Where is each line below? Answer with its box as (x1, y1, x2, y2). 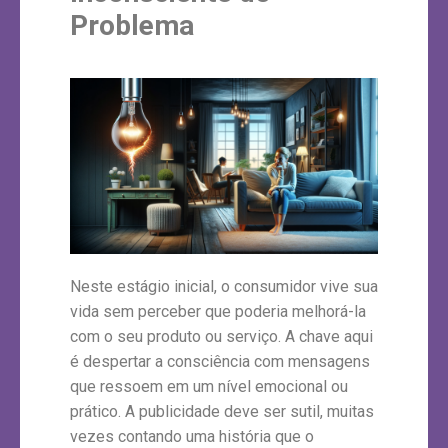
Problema (70, 8, 194, 42)
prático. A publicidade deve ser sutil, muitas (70, 401, 374, 421)
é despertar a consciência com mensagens (70, 351, 370, 371)
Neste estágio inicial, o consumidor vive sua (70, 276, 378, 296)
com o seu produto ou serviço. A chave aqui (70, 326, 373, 346)
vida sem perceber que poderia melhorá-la (70, 301, 366, 321)
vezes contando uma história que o (70, 426, 314, 446)
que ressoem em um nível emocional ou (70, 376, 348, 396)
